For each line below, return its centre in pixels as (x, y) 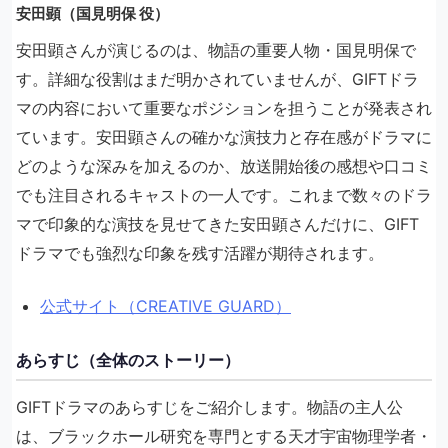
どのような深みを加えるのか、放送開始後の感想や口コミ (224, 165)
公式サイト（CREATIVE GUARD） (165, 305)
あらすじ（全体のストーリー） (128, 359)
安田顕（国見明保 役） (92, 13)
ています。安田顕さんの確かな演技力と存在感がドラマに (224, 136)
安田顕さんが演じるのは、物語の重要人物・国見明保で (216, 49)
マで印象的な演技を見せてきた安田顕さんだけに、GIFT (217, 223)
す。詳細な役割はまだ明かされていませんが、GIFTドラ (217, 78)
